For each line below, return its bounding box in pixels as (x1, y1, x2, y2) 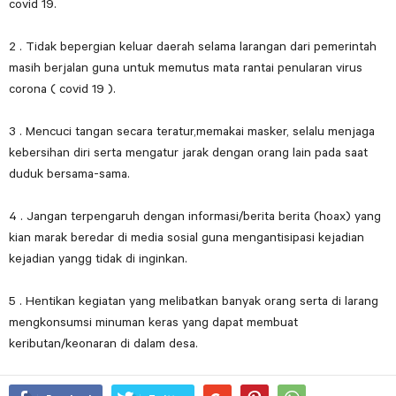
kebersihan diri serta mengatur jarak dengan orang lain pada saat (9, 145, 368, 160)
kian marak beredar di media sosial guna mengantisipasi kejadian (9, 230, 364, 245)
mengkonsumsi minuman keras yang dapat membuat (9, 315, 298, 330)
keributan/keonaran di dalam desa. (9, 336, 198, 351)
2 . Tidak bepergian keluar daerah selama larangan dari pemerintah (9, 39, 377, 54)
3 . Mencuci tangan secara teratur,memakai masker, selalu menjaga (9, 124, 375, 139)
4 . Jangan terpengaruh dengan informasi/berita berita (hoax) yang (9, 209, 381, 224)
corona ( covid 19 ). (9, 81, 116, 96)
